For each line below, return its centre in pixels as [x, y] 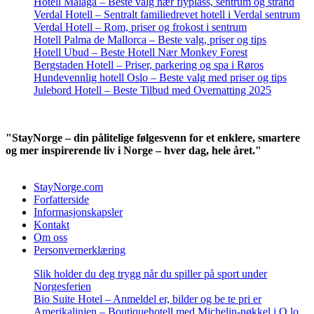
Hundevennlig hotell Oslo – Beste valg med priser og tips [160, 78]
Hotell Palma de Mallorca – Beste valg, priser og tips [150, 40]
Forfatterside [61, 200]
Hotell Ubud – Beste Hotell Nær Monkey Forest [141, 53]
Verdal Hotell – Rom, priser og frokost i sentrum [140, 27]
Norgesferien [62, 287]
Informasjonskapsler [78, 212]
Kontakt [52, 225]
